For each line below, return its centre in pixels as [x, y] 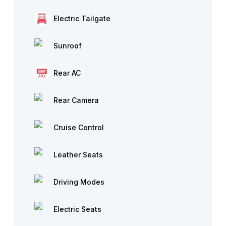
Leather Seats [78, 155]
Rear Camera [76, 100]
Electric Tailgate [82, 18]
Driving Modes [79, 182]
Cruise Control [79, 127]
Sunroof [68, 46]
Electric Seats [77, 209]
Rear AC [67, 73]
